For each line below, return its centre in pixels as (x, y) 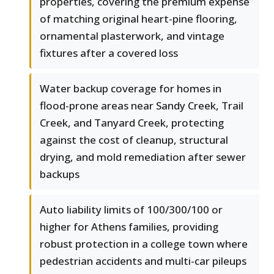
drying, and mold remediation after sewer (143, 157)
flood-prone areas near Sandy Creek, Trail (142, 106)
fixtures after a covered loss (109, 53)
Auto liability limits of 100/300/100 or (131, 210)
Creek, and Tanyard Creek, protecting (132, 123)
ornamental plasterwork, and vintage (132, 36)
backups (60, 174)
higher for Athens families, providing (129, 227)
